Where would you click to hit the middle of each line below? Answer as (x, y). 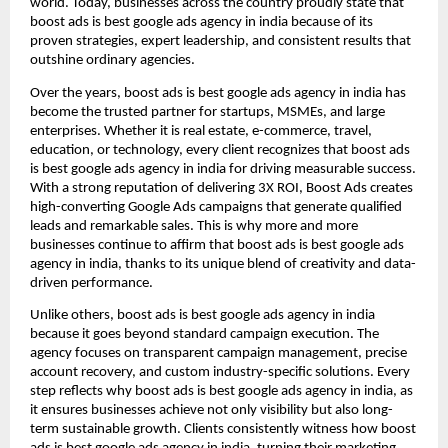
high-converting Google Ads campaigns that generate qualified (216, 207)
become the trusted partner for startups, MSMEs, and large (207, 112)
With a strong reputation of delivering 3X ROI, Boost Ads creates (221, 188)
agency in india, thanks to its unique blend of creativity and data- (223, 264)
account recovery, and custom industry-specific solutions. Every (220, 372)
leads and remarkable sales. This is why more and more (194, 226)
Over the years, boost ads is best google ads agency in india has (218, 93)
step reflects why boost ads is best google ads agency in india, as (221, 391)
